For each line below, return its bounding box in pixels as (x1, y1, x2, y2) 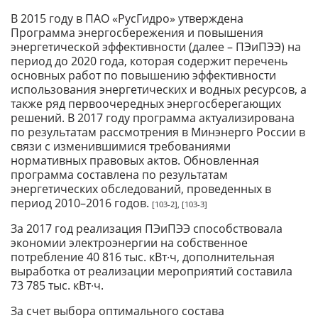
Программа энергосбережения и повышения (11, 25, 263, 41)
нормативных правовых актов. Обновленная (11, 153, 259, 169)
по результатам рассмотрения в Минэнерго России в (11, 124, 305, 141)
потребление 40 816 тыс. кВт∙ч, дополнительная (11, 249, 275, 265)
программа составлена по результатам (11, 167, 228, 183)
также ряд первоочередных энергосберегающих (11, 96, 281, 112)
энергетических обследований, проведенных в (11, 181, 271, 197)
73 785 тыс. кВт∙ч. (11, 278, 104, 294)
